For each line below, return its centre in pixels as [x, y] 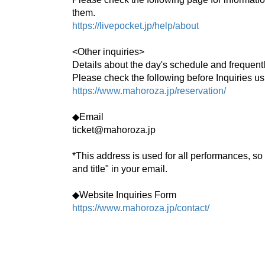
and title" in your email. [120, 169]
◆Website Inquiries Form [124, 195]
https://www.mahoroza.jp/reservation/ [149, 91]
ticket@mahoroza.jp [114, 130]
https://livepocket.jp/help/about [135, 25]
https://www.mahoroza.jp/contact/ [141, 208]
